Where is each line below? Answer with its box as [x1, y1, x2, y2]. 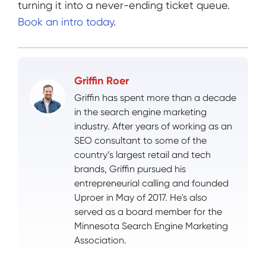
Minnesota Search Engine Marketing [74, 220, 228, 232]
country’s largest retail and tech [74, 148, 211, 160]
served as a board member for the [74, 205, 222, 217]
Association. [74, 234, 126, 246]
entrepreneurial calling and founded [74, 177, 229, 189]
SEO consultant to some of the [74, 134, 207, 146]
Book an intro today [18, 15, 113, 28]
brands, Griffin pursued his [74, 163, 186, 175]
